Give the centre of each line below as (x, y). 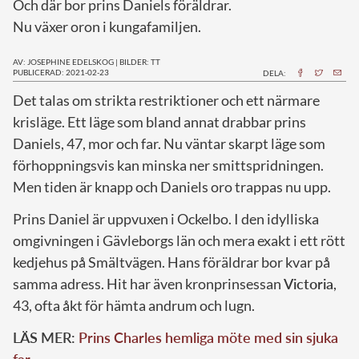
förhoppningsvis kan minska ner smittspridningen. (168, 165)
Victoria (309, 283)
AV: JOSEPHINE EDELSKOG (63, 61)
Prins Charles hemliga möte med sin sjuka (208, 337)
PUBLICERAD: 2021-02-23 (61, 72)
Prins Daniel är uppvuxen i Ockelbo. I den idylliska (166, 218)
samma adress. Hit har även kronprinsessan (148, 283)
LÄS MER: (46, 337)
